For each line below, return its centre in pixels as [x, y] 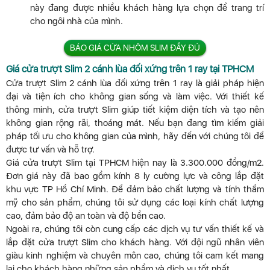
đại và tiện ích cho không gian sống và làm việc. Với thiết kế [135, 97]
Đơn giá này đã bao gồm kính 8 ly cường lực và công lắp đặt [135, 176]
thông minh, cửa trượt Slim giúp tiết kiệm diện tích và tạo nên [135, 110]
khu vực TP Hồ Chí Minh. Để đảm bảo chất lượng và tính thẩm [135, 190]
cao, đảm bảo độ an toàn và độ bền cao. [86, 216]
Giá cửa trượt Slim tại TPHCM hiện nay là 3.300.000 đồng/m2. [135, 163]
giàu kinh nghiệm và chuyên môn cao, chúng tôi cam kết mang [135, 256]
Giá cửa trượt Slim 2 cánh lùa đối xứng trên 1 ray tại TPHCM [130, 69]
